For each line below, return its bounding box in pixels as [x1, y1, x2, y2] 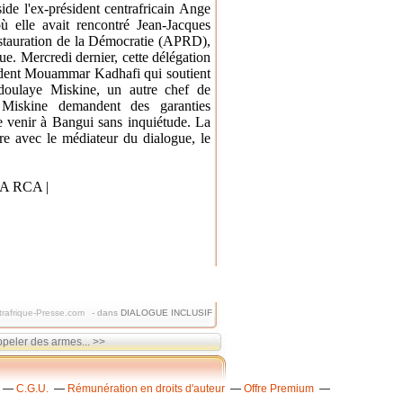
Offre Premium [244, 382, 314, 395]
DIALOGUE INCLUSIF [121, 308, 212, 318]
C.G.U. [16, 382, 49, 395]
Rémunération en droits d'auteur [67, 382, 225, 395]
